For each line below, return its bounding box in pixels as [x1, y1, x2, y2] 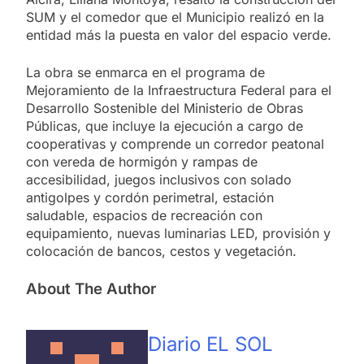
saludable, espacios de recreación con [26, 206, 262, 223]
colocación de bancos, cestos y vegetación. [26, 242, 297, 259]
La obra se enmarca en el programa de [26, 63, 265, 80]
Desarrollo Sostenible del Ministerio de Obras [26, 99, 303, 116]
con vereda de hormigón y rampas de [26, 153, 258, 170]
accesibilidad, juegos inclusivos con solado [26, 171, 292, 188]
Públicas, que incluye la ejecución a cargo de [26, 117, 303, 134]
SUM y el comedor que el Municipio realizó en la [26, 8, 324, 25]
